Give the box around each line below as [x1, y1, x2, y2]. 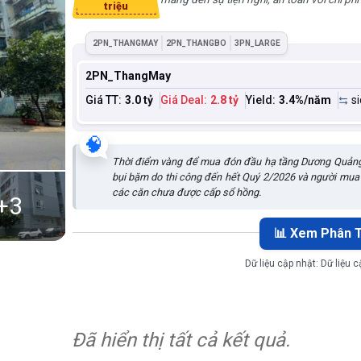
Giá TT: [85, 93, 122, 106]
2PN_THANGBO [165, 39, 226, 48]
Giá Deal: [160, 93, 207, 106]
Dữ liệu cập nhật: [245, 258, 322, 269]
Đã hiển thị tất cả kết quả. [71, 329, 290, 351]
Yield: [245, 93, 276, 106]
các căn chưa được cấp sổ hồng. [111, 186, 261, 198]
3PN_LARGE [234, 39, 280, 48]
